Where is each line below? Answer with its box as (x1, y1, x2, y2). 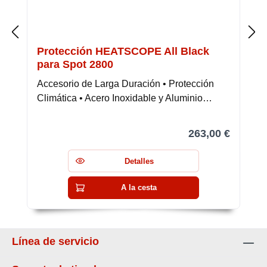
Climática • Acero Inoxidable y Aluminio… (37, 92, 212, 103)
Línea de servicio (12, 235, 99, 247)
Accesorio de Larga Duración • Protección (37, 78, 214, 89)
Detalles (124, 156, 154, 166)
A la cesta (121, 183, 157, 193)
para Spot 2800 (37, 58, 113, 70)
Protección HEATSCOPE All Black (37, 45, 209, 57)
